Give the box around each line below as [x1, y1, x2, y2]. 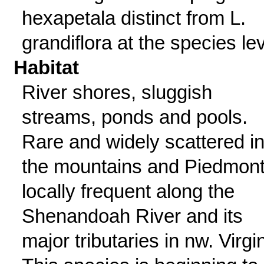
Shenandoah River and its [21, 205, 243, 227]
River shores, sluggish [21, 81, 212, 103]
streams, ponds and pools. [21, 106, 247, 128]
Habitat [14, 57, 80, 78]
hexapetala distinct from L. [21, 7, 246, 29]
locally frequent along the [21, 180, 235, 202]
